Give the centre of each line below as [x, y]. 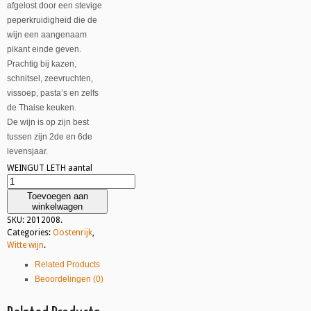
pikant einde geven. [44, 50]
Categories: [30, 232]
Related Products [67, 265]
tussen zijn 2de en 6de [50, 137]
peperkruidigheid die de [52, 20]
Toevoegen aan [57, 196]
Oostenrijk [73, 232]
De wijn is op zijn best [48, 123]
